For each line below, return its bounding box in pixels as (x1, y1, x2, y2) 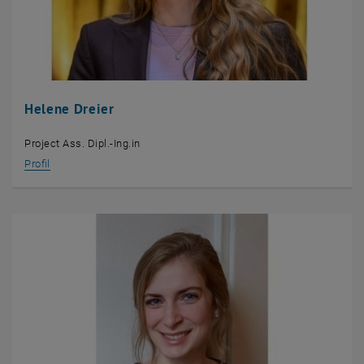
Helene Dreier (24, 100, 115, 119)
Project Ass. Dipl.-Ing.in (24, 137, 141, 150)
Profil (24, 158, 50, 171)
